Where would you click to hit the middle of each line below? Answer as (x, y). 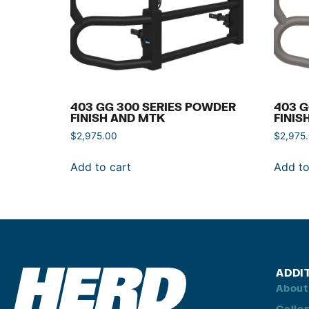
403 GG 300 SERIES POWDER (153, 107)
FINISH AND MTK (118, 118)
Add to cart (101, 167)
